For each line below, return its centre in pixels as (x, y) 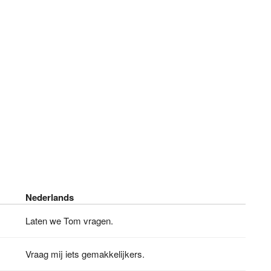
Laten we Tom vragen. (70, 220)
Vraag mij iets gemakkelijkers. (85, 253)
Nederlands (50, 197)
